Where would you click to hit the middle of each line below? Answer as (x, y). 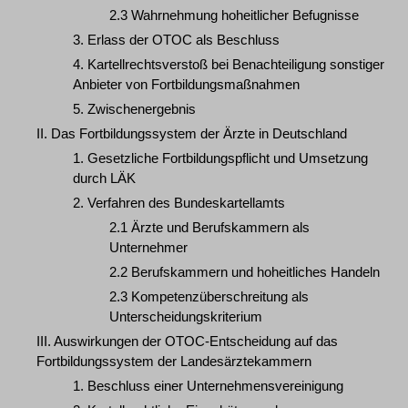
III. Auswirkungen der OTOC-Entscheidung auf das (187, 341)
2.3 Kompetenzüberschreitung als (209, 296)
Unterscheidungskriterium (186, 316)
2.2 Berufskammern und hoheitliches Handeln (245, 272)
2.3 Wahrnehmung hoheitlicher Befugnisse (234, 15)
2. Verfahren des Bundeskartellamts (179, 203)
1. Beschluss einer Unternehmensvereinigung (208, 386)
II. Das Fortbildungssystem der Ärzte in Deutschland (192, 133)
